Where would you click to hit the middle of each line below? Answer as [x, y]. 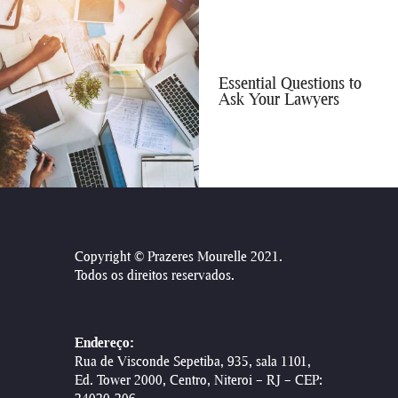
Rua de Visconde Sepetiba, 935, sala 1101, [193, 361]
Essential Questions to [291, 83]
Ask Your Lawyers [279, 99]
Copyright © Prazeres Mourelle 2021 [177, 256]
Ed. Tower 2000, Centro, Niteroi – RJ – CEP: [199, 380]
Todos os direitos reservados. [155, 275]
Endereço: [104, 342]
